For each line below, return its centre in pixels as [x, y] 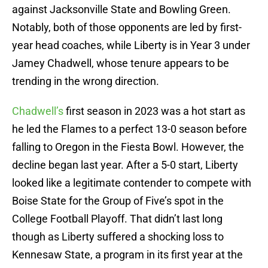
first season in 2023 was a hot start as [154, 111]
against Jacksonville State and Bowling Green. [121, 10]
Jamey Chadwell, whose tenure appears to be [121, 63]
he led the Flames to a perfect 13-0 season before [130, 129]
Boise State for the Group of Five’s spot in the [118, 201]
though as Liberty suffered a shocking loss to [118, 237]
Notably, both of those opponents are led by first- [127, 28]
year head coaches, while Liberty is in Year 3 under [131, 45]
